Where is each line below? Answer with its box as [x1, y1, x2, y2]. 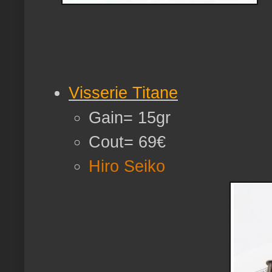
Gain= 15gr [89, 107, 171, 127]
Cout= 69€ [89, 132, 166, 151]
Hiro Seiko [89, 157, 165, 176]
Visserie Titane [69, 83, 178, 103]
